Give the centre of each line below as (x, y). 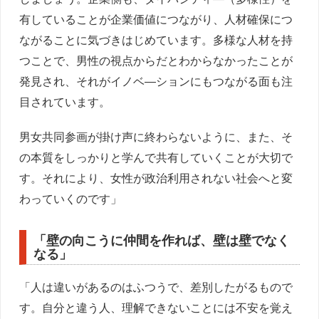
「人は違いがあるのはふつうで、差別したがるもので (156, 287)
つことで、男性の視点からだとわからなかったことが (156, 61)
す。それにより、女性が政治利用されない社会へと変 (156, 178)
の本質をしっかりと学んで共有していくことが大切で (156, 157)
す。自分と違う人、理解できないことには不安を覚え (156, 308)
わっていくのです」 (71, 199)
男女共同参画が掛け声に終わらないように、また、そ (156, 137)
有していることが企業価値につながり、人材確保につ (156, 19)
